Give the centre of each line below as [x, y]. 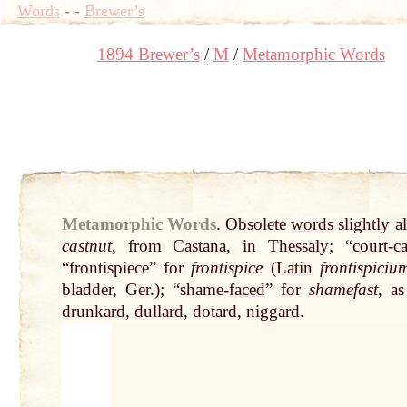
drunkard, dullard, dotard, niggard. [183, 312]
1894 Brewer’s [148, 54]
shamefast [343, 290]
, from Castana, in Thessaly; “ [232, 246]
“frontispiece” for [126, 268]
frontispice [227, 268]
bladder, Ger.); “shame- [145, 290]
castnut [86, 246]
